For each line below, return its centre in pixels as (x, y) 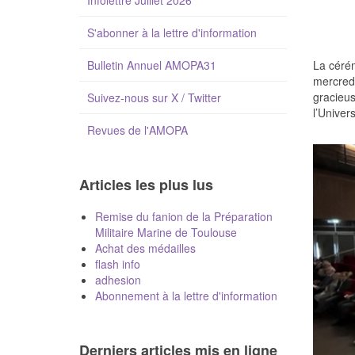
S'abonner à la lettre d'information (172, 32)
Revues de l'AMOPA (137, 130)
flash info (117, 264)
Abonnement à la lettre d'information (186, 296)
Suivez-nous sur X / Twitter (154, 97)
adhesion (118, 280)
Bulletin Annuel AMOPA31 (151, 65)
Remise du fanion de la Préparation (183, 216)
